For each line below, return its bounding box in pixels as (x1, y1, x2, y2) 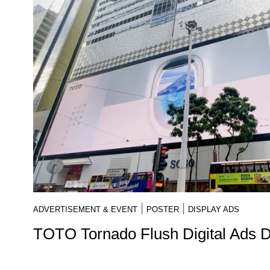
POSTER (146, 204, 179, 214)
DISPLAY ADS (188, 204, 239, 214)
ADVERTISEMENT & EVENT (33, 204, 137, 214)
